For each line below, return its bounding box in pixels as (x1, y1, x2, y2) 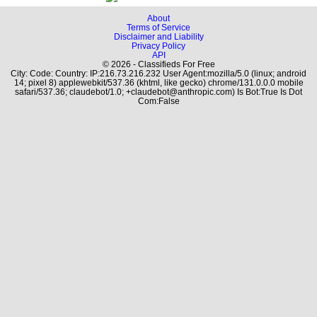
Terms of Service (127, 23, 190, 32)
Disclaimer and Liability (113, 32, 204, 41)
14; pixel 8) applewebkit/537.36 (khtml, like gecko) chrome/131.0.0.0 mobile (13, 78, 304, 87)
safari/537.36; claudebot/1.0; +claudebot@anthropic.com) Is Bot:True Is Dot (15, 87, 302, 96)
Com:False (137, 96, 180, 105)
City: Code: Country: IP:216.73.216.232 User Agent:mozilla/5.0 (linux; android (11, 69, 306, 78)
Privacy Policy (132, 41, 185, 50)
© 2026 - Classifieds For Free (102, 59, 215, 69)
